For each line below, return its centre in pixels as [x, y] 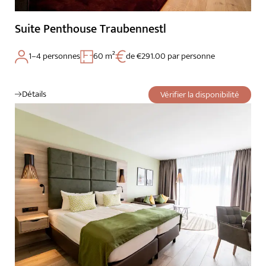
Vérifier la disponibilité [200, 94]
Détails [34, 94]
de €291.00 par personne [170, 56]
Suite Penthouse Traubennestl [91, 29]
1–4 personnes [54, 56]
